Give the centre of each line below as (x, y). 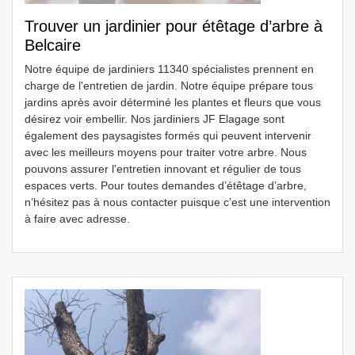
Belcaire (53, 45)
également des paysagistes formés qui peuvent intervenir (168, 136)
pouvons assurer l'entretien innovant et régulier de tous (163, 169)
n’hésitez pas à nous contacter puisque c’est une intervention (177, 202)
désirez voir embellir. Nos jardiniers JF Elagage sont (155, 119)
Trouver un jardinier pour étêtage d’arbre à (174, 26)
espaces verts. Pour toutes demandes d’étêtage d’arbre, (166, 185)
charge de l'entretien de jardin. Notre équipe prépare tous (169, 86)
